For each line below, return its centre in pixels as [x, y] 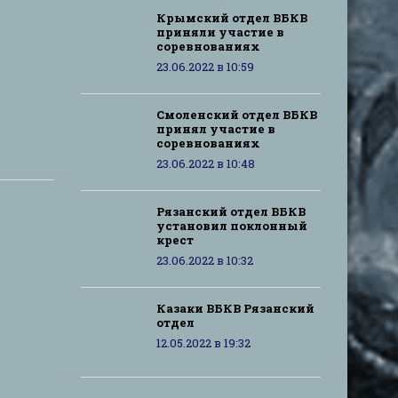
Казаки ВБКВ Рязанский [235, 308]
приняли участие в [220, 32]
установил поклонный [232, 226]
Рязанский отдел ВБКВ [231, 211]
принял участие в [216, 129]
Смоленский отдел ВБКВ [237, 115]
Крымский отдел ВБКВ [232, 18]
